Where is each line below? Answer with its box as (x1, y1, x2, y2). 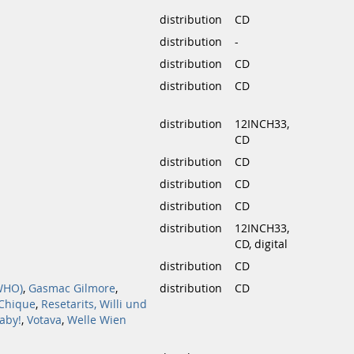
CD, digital (235, 237, 288, 251)
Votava (27, 313, 62, 327)
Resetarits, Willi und (41, 297, 147, 311)
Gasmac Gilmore (28, 281, 115, 296)
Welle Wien (67, 313, 126, 327)
